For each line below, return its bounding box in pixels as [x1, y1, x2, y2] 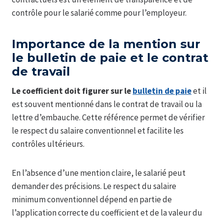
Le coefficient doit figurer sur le [12, 85, 133, 97]
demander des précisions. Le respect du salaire [12, 181, 176, 192]
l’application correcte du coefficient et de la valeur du [12, 207, 202, 219]
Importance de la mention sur [12, 37, 200, 52]
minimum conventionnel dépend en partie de [12, 194, 172, 205]
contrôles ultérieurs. [12, 138, 84, 150]
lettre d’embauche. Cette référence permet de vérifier [12, 112, 205, 123]
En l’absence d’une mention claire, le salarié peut [12, 167, 186, 179]
